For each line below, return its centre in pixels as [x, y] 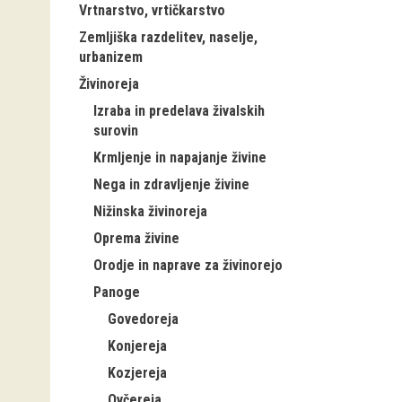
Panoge [117, 292]
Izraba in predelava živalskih [179, 111]
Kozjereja [137, 373]
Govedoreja [143, 319]
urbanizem [111, 57]
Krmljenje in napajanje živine [180, 157]
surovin [116, 131]
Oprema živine [136, 238]
